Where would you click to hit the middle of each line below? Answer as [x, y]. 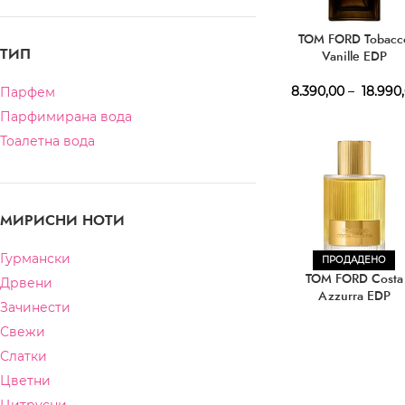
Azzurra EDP [354, 296]
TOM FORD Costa [354, 279]
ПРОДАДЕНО [354, 260]
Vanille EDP [354, 57]
